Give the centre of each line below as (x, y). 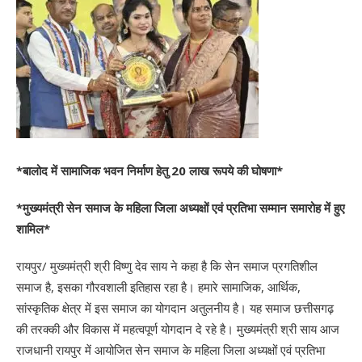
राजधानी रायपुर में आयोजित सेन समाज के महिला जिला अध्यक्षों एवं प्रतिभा (170, 349)
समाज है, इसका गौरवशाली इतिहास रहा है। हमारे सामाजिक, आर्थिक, (158, 286)
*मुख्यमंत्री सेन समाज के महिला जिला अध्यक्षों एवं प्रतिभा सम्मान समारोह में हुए (181, 207)
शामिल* (33, 228)
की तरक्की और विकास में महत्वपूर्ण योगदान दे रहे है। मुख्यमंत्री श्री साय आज (178, 328)
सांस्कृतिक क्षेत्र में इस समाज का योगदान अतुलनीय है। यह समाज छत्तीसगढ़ (175, 307)
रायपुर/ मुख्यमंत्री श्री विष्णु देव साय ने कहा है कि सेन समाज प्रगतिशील (167, 265)
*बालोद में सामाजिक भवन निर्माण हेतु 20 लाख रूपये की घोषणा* (149, 170)
